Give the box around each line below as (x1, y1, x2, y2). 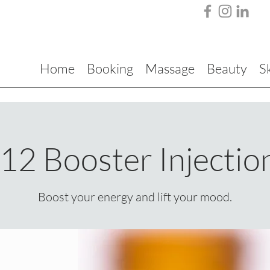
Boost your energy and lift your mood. (38, 189, 232, 204)
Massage (145, 60, 195, 77)
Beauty (207, 60, 247, 77)
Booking (87, 60, 133, 77)
